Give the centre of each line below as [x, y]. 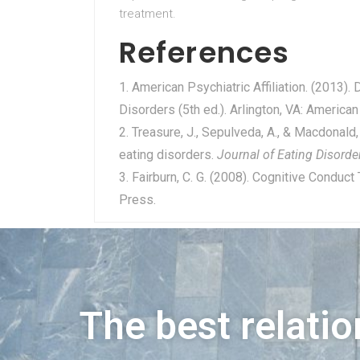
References [204, 53]
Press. [137, 200]
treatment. [147, 14]
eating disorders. [168, 155]
